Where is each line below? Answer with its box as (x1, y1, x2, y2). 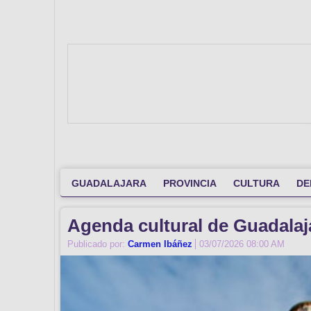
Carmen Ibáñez (128, 238, 195, 249)
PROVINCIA (163, 177, 217, 189)
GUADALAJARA (72, 177, 146, 189)
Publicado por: (67, 238, 128, 249)
